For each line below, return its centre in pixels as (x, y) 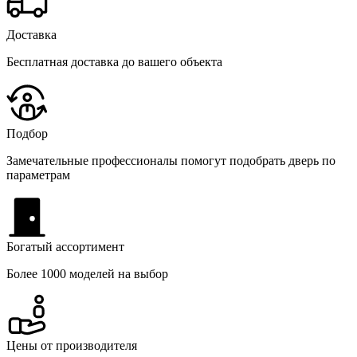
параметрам (38, 175)
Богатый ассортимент (65, 246)
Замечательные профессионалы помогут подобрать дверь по (171, 160)
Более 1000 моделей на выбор (87, 273)
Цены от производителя (72, 345)
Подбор (27, 133)
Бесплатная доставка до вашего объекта (114, 61)
